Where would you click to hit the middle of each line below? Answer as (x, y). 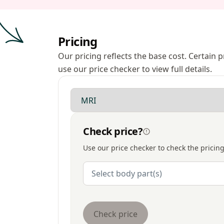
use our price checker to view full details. (135, 69)
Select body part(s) (127, 173)
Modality (86, 93)
